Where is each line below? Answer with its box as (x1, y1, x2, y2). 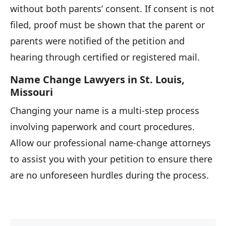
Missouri (10, 85, 53, 99)
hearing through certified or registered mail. (10, 50, 200, 63)
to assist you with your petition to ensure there (10, 152, 212, 165)
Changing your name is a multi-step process (10, 104, 199, 117)
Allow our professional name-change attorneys (10, 136, 211, 149)
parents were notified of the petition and (10, 34, 185, 47)
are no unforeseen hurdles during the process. (10, 168, 209, 181)
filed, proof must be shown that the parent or (10, 18, 205, 31)
